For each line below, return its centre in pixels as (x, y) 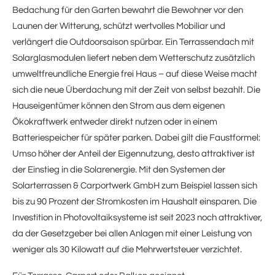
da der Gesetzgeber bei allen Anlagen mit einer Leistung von (132, 233)
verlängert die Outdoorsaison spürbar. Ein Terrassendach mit (133, 42)
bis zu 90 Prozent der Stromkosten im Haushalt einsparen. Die (134, 201)
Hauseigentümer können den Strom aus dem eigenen (118, 106)
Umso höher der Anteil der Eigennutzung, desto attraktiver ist (134, 153)
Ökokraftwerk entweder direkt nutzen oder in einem (115, 122)
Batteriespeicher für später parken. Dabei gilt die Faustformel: (136, 137)
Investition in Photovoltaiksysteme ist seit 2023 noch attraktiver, (137, 217)
